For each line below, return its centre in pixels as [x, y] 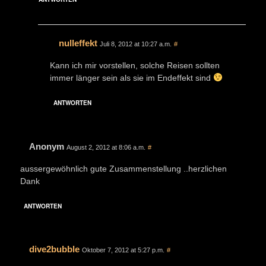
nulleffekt [78, 43]
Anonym [47, 146]
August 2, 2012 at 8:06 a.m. [106, 147]
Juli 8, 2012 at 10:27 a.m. [136, 44]
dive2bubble [54, 249]
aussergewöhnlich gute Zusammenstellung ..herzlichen [123, 168]
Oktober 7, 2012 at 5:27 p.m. [123, 250]
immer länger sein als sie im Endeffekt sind [132, 77]
